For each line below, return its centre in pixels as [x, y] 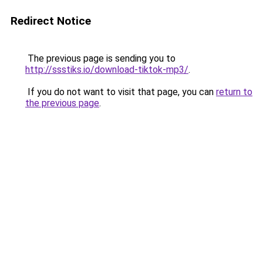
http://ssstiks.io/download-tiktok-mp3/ [107, 70]
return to [234, 92]
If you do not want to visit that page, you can [121, 92]
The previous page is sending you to [100, 58]
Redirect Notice [51, 21]
